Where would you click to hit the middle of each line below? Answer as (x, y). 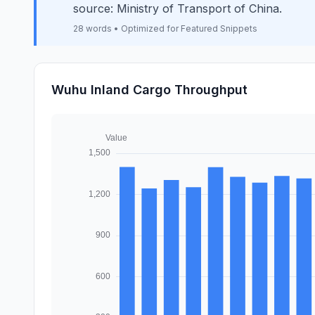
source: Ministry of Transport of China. (178, 8)
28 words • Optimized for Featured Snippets (165, 28)
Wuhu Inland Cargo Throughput (149, 90)
